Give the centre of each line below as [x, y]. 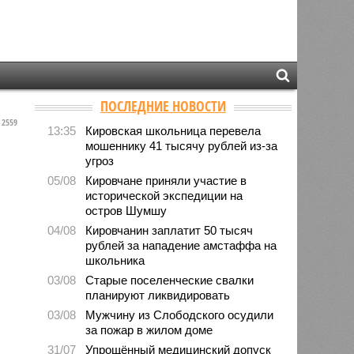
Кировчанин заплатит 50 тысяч [169, 230]
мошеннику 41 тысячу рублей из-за [182, 145]
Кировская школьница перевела [173, 130]
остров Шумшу [126, 210]
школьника [115, 260]
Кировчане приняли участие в [166, 180]
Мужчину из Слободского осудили [180, 314]
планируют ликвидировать [158, 295]
